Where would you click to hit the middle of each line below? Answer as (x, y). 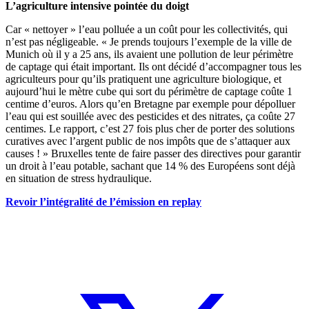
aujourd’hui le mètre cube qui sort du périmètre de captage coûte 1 (149, 91)
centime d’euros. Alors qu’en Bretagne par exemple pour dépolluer (150, 103)
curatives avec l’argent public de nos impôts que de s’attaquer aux (148, 141)
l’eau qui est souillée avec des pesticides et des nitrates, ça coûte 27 (150, 116)
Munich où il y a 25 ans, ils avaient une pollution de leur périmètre (149, 54)
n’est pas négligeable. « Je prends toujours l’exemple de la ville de (149, 41)
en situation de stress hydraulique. (79, 178)
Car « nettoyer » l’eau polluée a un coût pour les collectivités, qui (147, 29)
